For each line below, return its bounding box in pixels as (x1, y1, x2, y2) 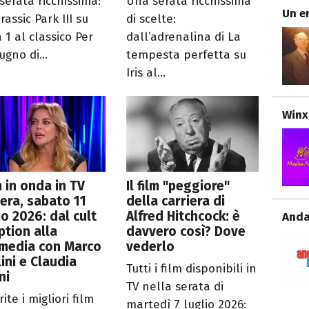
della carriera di (126, 192, 226, 209)
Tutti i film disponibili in (126, 261, 257, 276)
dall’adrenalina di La (126, 29, 241, 44)
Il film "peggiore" (126, 177, 230, 194)
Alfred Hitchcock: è (126, 208, 241, 224)
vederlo (126, 238, 175, 255)
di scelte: (126, 11, 177, 26)
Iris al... (126, 65, 166, 80)
